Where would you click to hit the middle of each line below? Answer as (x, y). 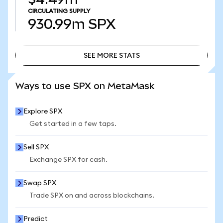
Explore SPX (43, 111)
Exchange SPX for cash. (68, 160)
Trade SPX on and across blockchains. (92, 196)
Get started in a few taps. (73, 124)
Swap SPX (40, 183)
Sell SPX (36, 147)
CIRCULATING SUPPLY (59, 11)
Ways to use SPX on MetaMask (85, 86)
